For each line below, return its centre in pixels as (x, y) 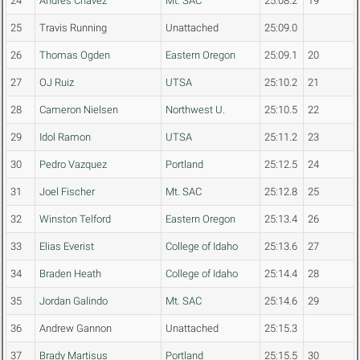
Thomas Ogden (75, 55)
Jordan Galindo (74, 301)
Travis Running (73, 28)
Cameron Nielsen (79, 110)
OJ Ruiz (57, 83)
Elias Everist (67, 247)
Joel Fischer (67, 192)
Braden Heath (70, 274)
